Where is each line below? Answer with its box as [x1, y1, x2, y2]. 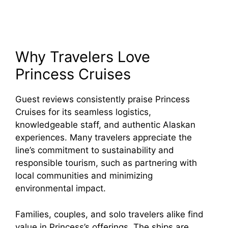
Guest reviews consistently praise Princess [15, 94, 190, 105]
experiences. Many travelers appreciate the [15, 132, 192, 143]
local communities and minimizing [15, 170, 153, 181]
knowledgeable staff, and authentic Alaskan [15, 120, 195, 130]
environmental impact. [15, 183, 106, 194]
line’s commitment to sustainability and [15, 145, 174, 156]
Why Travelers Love [15, 48, 150, 66]
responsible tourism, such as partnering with [15, 158, 197, 168]
